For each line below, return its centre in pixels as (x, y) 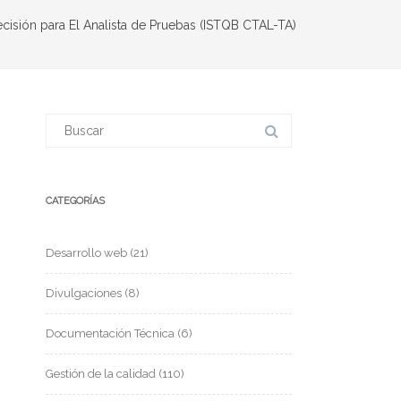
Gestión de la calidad (101, 374)
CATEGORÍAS (75, 201)
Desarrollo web (86, 253)
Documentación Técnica (110, 333)
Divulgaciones (84, 293)
